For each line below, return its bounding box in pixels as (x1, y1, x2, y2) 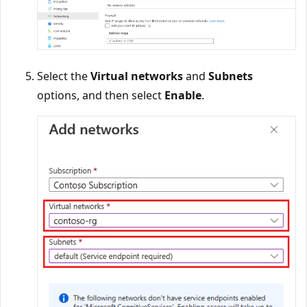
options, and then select (37, 87, 164, 103)
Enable (164, 87, 201, 103)
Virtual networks (90, 68, 183, 84)
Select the (37, 68, 90, 84)
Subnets (208, 68, 253, 84)
